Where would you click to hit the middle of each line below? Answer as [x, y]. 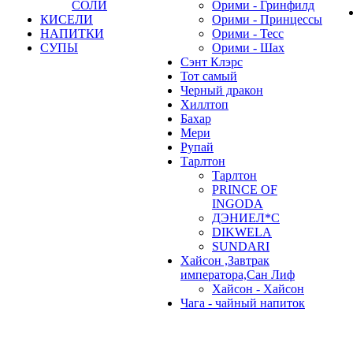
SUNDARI [241, 246]
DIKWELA [242, 232]
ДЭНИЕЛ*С [246, 218]
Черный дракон [222, 90]
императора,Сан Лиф [238, 275]
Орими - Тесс [248, 33]
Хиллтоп [204, 104]
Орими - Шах [248, 48]
